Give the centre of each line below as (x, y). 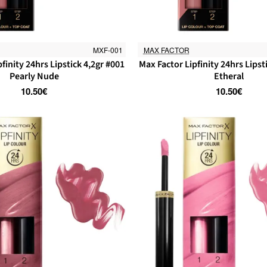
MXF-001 (108, 49)
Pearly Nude (34, 76)
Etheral (229, 76)
